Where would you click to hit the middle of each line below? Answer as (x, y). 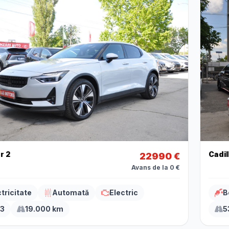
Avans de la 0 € (156, 168)
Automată (71, 193)
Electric (124, 193)
